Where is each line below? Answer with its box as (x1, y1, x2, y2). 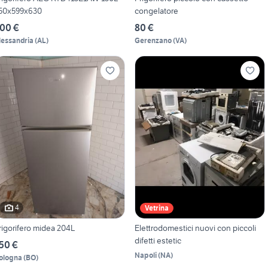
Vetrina (144, 203, 169, 212)
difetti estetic (134, 234, 181, 246)
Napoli (134, 250, 157, 260)
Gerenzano (134, 35, 172, 45)
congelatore (134, 5, 178, 16)
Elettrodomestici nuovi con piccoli (134, 222, 256, 233)
